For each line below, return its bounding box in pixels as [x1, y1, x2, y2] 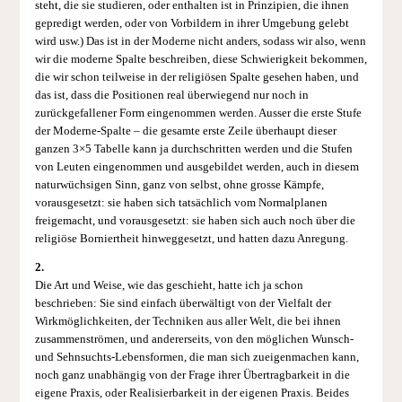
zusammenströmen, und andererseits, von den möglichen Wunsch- [34, 333, 354, 346]
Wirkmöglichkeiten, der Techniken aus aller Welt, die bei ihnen [34, 315, 341, 328]
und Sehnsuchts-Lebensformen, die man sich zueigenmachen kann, [34, 351, 359, 364]
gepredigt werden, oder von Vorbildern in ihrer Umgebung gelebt [34, 16, 349, 30]
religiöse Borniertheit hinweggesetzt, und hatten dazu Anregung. [34, 232, 348, 245]
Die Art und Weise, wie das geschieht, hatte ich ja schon [34, 279, 303, 293]
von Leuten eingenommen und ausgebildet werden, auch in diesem [34, 160, 359, 173]
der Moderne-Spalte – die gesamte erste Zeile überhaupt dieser [34, 124, 336, 137]
